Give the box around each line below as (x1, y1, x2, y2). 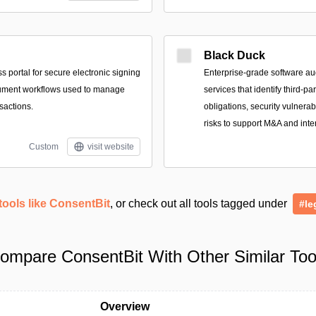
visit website (87, 142, 134, 152)
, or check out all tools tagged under (110, 197, 290, 209)
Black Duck (204, 49, 265, 61)
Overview (100, 300, 150, 312)
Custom (29, 142, 59, 152)
